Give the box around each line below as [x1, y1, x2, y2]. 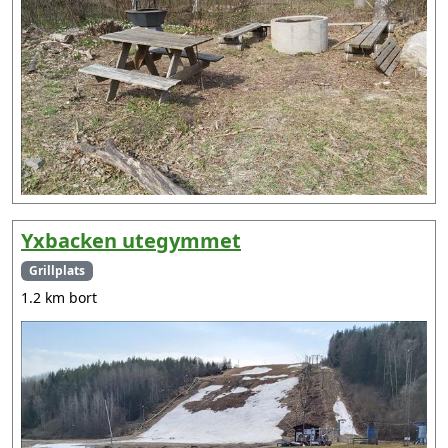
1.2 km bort [21, 288, 97, 308]
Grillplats [28, 262, 85, 280]
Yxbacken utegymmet [21, 227, 241, 255]
